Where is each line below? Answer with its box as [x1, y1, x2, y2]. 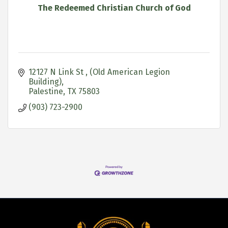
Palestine [28, 86, 63, 96]
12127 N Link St [28, 67, 85, 77]
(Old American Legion [90, 67, 170, 77]
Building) [28, 76, 62, 87]
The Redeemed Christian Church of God [37, 3, 191, 13]
